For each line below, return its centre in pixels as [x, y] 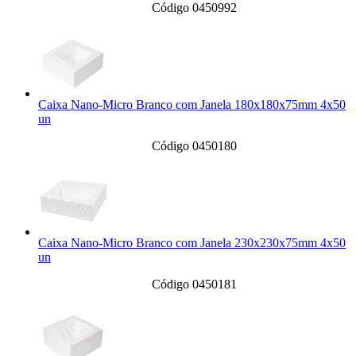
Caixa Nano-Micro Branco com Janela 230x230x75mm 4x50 [192, 243]
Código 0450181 [194, 284]
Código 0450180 [194, 146]
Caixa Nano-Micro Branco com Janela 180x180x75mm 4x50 [192, 105]
